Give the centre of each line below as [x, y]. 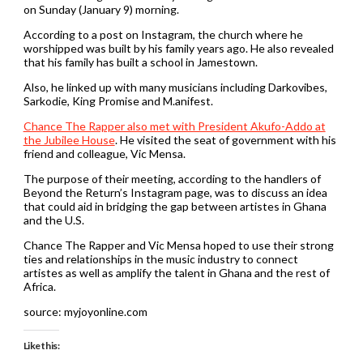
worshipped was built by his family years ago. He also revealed [178, 48]
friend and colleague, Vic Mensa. [104, 153]
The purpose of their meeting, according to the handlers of [172, 178]
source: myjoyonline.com [85, 311]
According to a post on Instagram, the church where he [163, 34]
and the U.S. [53, 220]
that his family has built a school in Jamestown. [140, 62]
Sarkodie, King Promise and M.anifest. [118, 100]
